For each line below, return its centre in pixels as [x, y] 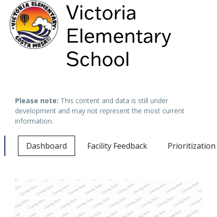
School [98, 58]
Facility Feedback [117, 146]
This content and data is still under [114, 101]
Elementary [118, 35]
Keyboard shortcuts [92, 77]
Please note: [37, 101]
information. [34, 121]
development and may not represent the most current [100, 111]
